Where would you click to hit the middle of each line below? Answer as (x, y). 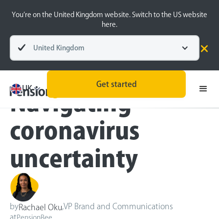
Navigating (71, 103)
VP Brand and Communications (118, 206)
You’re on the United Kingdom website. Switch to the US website (109, 15)
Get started (116, 84)
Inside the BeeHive (57, 70)
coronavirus (75, 131)
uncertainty (74, 158)
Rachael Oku (40, 207)
